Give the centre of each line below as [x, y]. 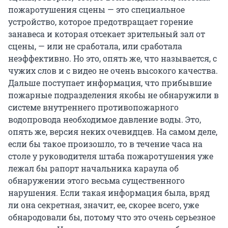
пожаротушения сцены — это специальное [96, 10]
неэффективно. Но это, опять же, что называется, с [112, 59]
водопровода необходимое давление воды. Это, [105, 120]
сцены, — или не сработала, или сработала [95, 46]
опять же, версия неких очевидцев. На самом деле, [113, 132]
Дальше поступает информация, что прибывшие [110, 83]
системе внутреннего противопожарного [93, 107]
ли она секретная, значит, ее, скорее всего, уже [104, 205]
